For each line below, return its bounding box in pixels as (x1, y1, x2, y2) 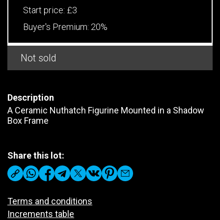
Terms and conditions (7, 195, 92, 206)
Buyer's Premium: (23, 21, 91, 32)
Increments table (7, 208, 74, 219)
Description (7, 92, 54, 103)
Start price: (23, 4, 67, 15)
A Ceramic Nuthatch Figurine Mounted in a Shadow (7, 105, 204, 115)
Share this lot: (7, 150, 64, 161)
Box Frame (7, 115, 49, 126)
